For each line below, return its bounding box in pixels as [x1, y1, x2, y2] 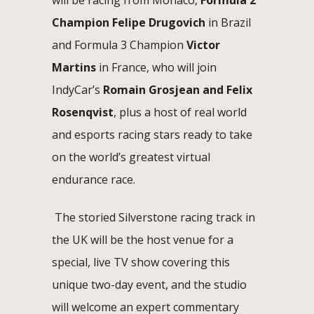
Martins [52, 59, 96, 75]
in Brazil [205, 14, 251, 30]
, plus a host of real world [114, 104, 247, 120]
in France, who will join [96, 59, 217, 75]
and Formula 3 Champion [52, 36, 186, 53]
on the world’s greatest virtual [52, 149, 210, 165]
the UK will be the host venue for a [52, 231, 233, 247]
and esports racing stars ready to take [52, 126, 252, 142]
